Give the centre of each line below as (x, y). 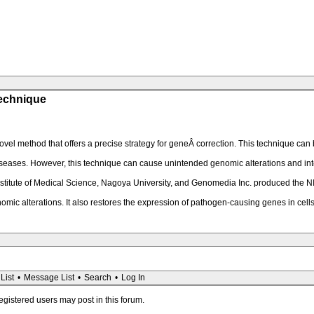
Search (98, 278)
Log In (133, 278)
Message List (49, 278)
